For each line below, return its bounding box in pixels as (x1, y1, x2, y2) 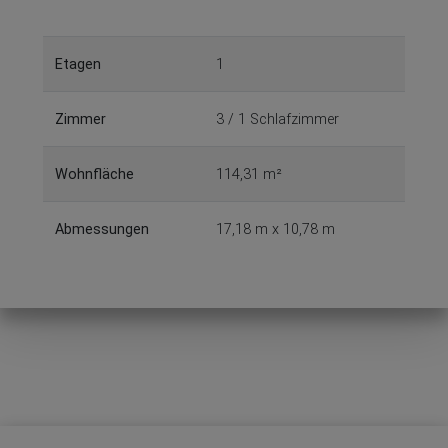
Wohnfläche (55, 166, 134, 184)
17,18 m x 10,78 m (216, 221, 335, 239)
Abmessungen (55, 221, 149, 239)
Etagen (55, 56, 101, 74)
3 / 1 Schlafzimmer (216, 111, 339, 129)
